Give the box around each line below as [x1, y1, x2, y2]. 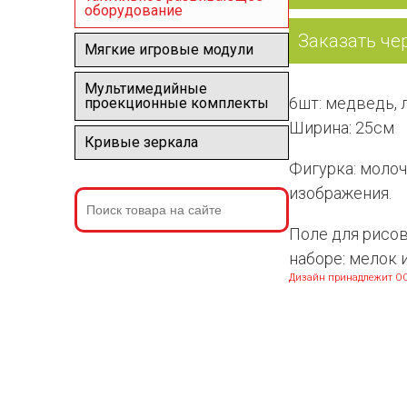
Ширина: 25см [289, 118, 394, 137]
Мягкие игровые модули [84, 41, 253, 58]
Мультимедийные [84, 80, 207, 97]
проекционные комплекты [84, 94, 269, 112]
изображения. [289, 184, 392, 203]
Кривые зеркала [84, 134, 198, 151]
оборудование [84, 2, 183, 19]
